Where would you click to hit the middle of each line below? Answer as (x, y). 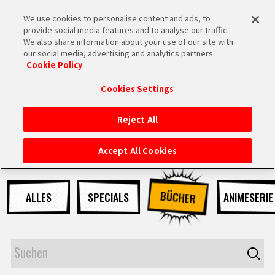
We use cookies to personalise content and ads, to (117, 18)
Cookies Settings (137, 89)
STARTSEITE (76, 138)
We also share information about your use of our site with (129, 41)
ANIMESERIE (248, 197)
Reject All (137, 119)
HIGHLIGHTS (77, 210)
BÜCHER (178, 197)
